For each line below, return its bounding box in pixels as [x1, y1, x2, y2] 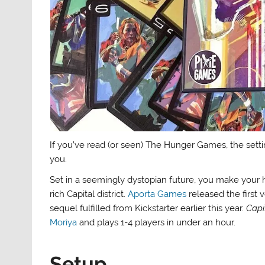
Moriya [50, 217, 77, 228]
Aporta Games [128, 189, 187, 200]
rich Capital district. [50, 189, 128, 200]
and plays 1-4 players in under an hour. [77, 217, 236, 228]
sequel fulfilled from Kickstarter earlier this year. [50, 203, 247, 214]
